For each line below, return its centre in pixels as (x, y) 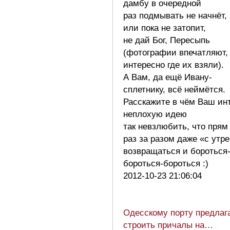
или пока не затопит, (165, 28)
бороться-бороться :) (168, 163)
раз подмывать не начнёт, (175, 15)
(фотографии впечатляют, (176, 52)
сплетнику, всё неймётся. (174, 89)
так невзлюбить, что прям (176, 126)
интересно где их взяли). (174, 65)
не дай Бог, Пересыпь (167, 40)
